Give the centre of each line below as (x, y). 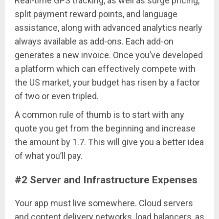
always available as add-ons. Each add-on (94, 42)
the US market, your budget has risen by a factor (107, 83)
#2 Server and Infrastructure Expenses (106, 180)
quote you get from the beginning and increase (105, 129)
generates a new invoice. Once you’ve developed (109, 55)
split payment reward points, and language (96, 14)
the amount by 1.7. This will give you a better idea (109, 142)
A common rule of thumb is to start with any (99, 115)
